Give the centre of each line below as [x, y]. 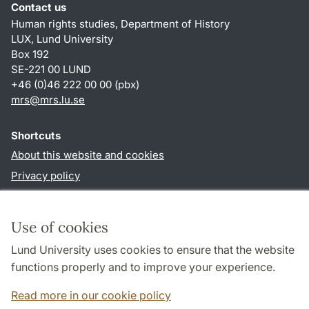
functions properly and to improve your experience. [143, 267]
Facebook [169, 280]
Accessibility [42, 197]
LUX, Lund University [62, 39]
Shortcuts [36, 136]
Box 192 [30, 54]
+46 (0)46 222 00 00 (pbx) [75, 85]
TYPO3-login [43, 217]
